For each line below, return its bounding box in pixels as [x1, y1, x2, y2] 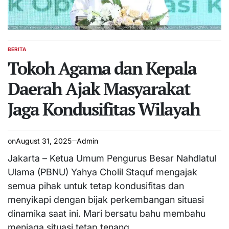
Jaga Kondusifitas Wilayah [8, 97, 200, 121]
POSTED [7, 49, 28, 55]
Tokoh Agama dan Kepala [8, 56, 196, 80]
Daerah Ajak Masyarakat [8, 77, 190, 100]
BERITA [8, 45, 26, 52]
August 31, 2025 [16, 136, 72, 145]
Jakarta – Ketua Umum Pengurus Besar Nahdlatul [8, 152, 216, 164]
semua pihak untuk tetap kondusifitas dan [8, 180, 184, 191]
